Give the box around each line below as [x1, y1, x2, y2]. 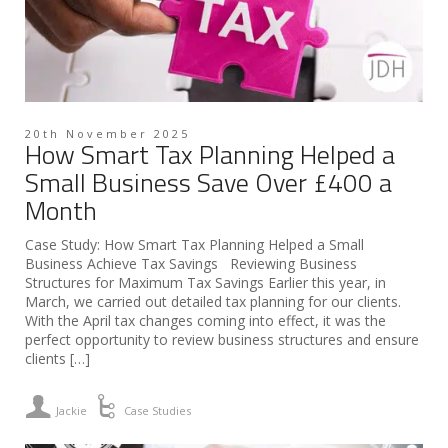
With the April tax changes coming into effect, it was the [25, 311, 386, 331]
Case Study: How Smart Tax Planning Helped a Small [25, 235, 364, 255]
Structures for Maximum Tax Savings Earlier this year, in [25, 273, 386, 293]
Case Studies [124, 403, 192, 419]
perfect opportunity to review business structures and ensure [25, 330, 419, 350]
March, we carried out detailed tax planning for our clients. [25, 292, 401, 312]
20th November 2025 [25, 126, 190, 142]
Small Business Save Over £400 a [25, 163, 392, 203]
